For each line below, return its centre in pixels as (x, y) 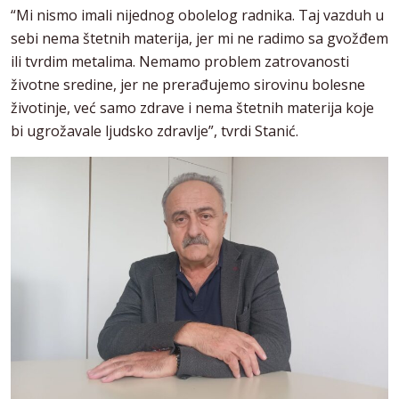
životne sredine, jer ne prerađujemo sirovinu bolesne (188, 85)
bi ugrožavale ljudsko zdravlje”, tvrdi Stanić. (155, 131)
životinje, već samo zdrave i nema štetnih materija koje (192, 108)
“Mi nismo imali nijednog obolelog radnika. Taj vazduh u (197, 16)
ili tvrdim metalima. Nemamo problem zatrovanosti (180, 62)
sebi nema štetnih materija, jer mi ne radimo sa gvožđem (199, 39)
